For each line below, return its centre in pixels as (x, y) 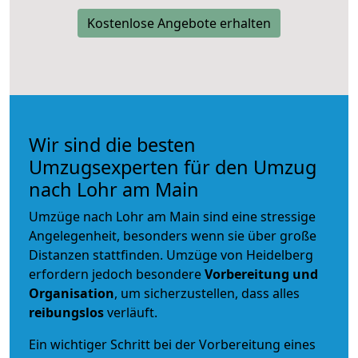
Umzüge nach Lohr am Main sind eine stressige (172, 216)
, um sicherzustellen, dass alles (207, 293)
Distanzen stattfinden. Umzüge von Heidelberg (171, 255)
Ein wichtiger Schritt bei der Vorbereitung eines (172, 344)
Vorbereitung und (261, 274)
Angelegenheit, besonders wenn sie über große (173, 235)
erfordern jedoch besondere (117, 274)
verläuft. (131, 312)
